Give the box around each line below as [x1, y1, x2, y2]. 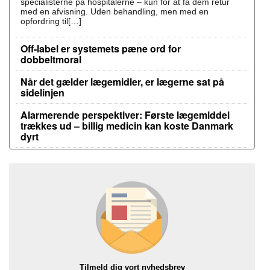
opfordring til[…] [20, 16, 81, 26]
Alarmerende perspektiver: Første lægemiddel [20, 108, 230, 122]
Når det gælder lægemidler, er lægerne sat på [20, 75, 224, 89]
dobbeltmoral [20, 52, 81, 66]
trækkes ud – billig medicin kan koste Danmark [20, 119, 233, 133]
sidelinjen [20, 86, 64, 99]
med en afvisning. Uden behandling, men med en [20, 7, 209, 16]
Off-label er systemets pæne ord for [20, 42, 181, 55]
